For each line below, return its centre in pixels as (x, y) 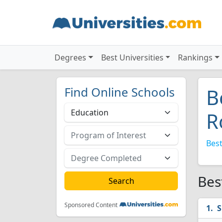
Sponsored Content (91, 205)
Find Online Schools (120, 92)
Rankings (195, 57)
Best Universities (132, 57)
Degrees (70, 57)
